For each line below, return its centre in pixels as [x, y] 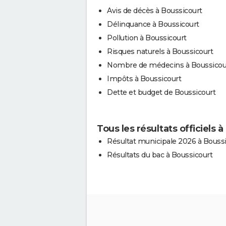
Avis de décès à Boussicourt [155, 11]
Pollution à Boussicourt [147, 38]
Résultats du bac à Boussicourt [160, 155]
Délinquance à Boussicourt [153, 24]
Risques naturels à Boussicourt [160, 51]
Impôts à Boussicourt [144, 79]
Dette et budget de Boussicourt [161, 92]
